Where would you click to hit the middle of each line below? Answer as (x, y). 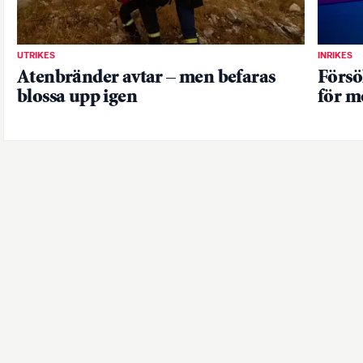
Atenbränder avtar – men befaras (146, 78)
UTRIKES (36, 56)
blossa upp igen (77, 97)
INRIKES (335, 56)
